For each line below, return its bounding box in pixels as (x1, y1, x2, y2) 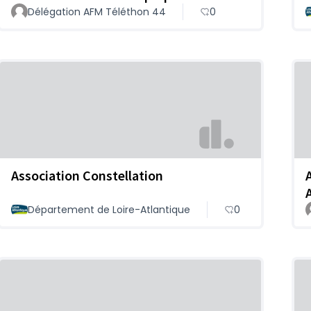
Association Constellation (11, 166, 163, 184)
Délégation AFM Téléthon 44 (28, 5, 166, 19)
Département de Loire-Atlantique (28, 202, 190, 217)
